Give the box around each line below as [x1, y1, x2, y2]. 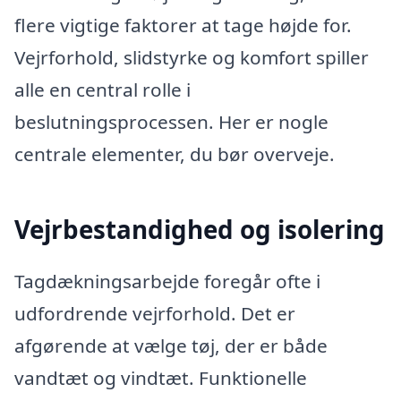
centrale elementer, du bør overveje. [14, 141, 335, 167]
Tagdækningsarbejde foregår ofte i [14, 268, 320, 294]
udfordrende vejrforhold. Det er [14, 300, 295, 326]
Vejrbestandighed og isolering [14, 212, 385, 247]
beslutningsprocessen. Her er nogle [14, 109, 328, 135]
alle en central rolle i [14, 77, 191, 103]
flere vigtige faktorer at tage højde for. [14, 13, 352, 38]
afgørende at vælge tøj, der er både [14, 332, 328, 358]
